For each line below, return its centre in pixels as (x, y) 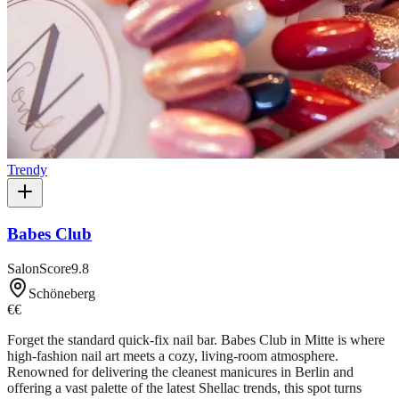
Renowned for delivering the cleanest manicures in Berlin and (180, 371)
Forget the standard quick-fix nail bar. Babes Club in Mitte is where (196, 339)
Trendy (27, 170)
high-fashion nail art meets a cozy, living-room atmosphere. (173, 355)
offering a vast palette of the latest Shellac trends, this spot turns (184, 387)
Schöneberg (62, 293)
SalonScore (39, 268)
